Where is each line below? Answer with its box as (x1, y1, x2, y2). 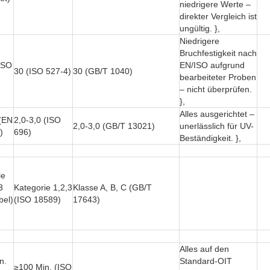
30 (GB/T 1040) (73, 66, 133, 77)
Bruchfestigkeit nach (180, 48, 257, 58)
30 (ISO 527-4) (14, 66, 71, 77)
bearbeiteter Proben (180, 72, 256, 83)
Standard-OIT (180, 256, 232, 266)
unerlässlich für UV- (180, 121, 254, 131)
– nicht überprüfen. (180, 84, 252, 95)
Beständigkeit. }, (180, 133, 241, 143)
